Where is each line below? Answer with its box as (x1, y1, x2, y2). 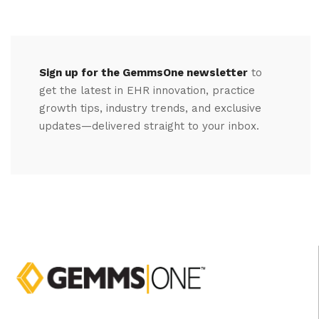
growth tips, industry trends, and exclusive (39, 102, 261, 115)
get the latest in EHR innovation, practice (39, 84, 255, 98)
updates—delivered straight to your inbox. (39, 120, 259, 133)
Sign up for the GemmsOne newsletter (39, 66, 248, 80)
